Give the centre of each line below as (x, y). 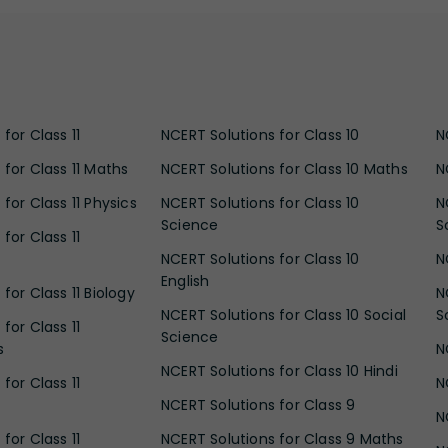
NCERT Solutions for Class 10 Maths (284, 169)
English (185, 281)
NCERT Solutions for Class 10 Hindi (279, 371)
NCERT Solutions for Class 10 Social (284, 315)
